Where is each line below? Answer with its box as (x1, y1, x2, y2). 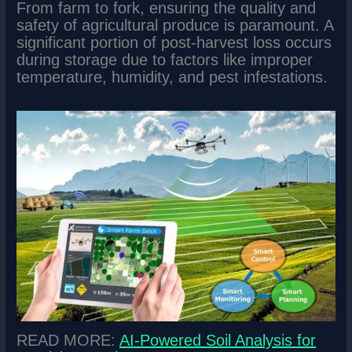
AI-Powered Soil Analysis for (119, 332, 317, 350)
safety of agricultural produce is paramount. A (16, 16, 334, 35)
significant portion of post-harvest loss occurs (16, 34, 332, 52)
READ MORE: (16, 332, 120, 350)
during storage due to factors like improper (16, 51, 313, 69)
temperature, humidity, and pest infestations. (16, 68, 328, 86)
